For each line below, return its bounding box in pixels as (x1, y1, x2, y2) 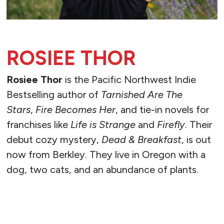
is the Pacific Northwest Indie (62, 73, 196, 86)
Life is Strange (70, 118, 138, 131)
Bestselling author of (6, 88, 101, 101)
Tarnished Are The (100, 88, 182, 101)
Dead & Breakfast (101, 133, 181, 146)
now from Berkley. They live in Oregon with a (6, 148, 205, 161)
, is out (181, 133, 211, 146)
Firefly (156, 118, 185, 131)
